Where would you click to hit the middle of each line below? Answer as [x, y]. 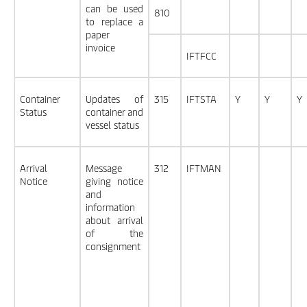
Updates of [114, 99]
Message [104, 168]
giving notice [114, 181]
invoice [102, 48]
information [110, 207]
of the [114, 233]
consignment [113, 246]
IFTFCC [201, 56]
